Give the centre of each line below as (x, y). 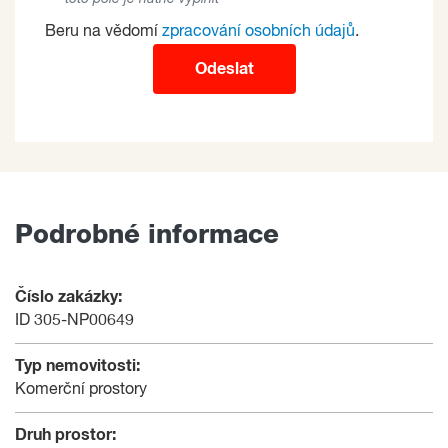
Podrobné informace (147, 234)
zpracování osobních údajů (258, 31)
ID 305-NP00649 (74, 320)
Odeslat (224, 68)
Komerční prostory (81, 389)
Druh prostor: (65, 434)
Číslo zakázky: (68, 296)
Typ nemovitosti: (77, 365)
